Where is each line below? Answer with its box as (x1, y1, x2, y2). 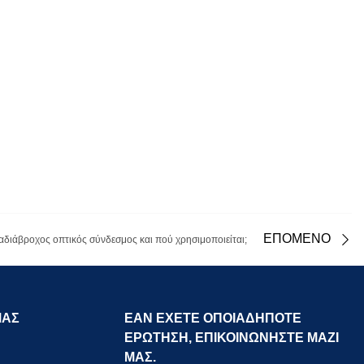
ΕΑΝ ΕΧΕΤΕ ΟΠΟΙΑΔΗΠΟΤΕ (124, 311, 302, 326)
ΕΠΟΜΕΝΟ (263, 232, 331, 246)
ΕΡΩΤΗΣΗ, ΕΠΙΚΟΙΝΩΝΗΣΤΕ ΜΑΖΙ (124, 331, 340, 345)
